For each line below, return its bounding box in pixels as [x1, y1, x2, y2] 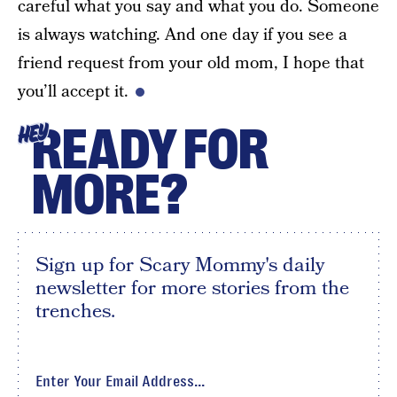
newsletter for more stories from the [35, 274, 349, 302]
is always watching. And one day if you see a [18, 23, 347, 47]
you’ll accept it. [18, 80, 128, 104]
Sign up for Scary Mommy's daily [35, 251, 324, 279]
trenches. [35, 297, 115, 325]
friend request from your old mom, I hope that [18, 51, 364, 75]
